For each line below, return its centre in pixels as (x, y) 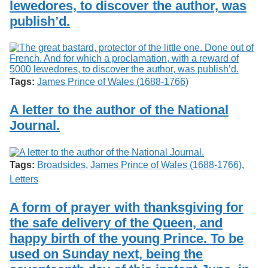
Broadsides (61, 165)
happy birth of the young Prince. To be (127, 238)
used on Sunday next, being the (106, 254)
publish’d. (40, 22)
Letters (24, 179)
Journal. (35, 126)
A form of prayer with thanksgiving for (127, 207)
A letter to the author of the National (119, 110)
